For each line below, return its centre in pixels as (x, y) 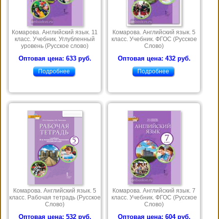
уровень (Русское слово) (55, 46)
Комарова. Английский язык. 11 (55, 33)
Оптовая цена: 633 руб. (55, 59)
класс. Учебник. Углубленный (55, 39)
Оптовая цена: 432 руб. (154, 59)
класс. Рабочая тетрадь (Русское (55, 198)
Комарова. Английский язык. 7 (154, 191)
